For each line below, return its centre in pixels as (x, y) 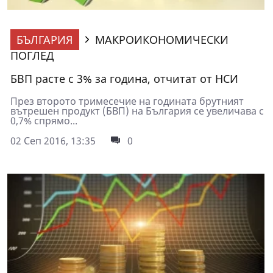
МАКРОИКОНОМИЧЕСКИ (162, 40)
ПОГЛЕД (32, 56)
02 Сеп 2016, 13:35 (53, 141)
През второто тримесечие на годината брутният (127, 101)
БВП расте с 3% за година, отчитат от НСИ (124, 79)
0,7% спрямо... (44, 121)
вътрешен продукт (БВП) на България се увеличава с (137, 111)
